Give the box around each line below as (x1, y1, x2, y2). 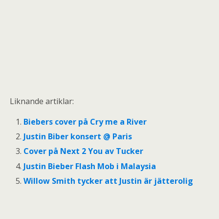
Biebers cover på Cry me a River (23, 116, 147, 128)
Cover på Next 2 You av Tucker (23, 146, 144, 157)
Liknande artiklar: (10, 96, 74, 107)
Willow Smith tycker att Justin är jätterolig (23, 175, 194, 186)
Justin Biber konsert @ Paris (23, 131, 132, 142)
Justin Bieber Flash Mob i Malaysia (23, 160, 156, 172)
